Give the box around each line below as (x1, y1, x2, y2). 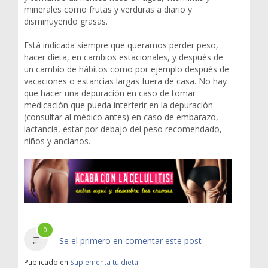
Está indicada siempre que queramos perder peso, (24, 39, 218, 51)
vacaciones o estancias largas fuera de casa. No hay (24, 75, 227, 87)
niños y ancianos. (24, 135, 90, 147)
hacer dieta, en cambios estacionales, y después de (24, 51, 223, 63)
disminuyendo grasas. (24, 15, 108, 27)
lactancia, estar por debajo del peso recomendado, (24, 123, 222, 135)
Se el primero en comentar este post (59, 235, 202, 247)
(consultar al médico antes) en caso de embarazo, (24, 111, 218, 123)
